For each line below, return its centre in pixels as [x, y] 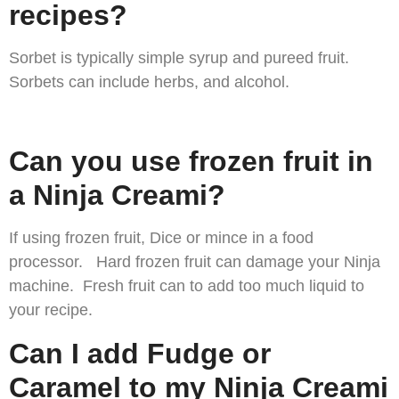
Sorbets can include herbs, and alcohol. [149, 82]
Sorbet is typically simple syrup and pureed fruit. [181, 58]
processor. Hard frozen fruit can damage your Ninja [195, 262]
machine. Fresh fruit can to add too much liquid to [187, 286]
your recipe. [51, 310]
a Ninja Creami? [117, 195]
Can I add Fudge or [140, 354]
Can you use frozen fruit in [191, 162]
